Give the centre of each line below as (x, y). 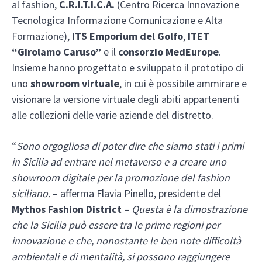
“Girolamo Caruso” (56, 51)
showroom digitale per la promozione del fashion (121, 177)
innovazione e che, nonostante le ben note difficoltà (126, 240)
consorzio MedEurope (168, 51)
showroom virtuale (75, 83)
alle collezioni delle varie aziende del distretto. (114, 115)
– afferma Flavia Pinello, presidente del (136, 193)
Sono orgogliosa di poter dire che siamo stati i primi (130, 146)
